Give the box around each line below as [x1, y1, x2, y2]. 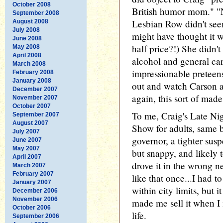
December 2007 [12, 85, 58, 93]
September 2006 [12, 212, 59, 220]
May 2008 [12, 43, 40, 50]
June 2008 [12, 34, 42, 42]
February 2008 [12, 68, 54, 76]
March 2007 [12, 161, 46, 169]
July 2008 [12, 26, 40, 33]
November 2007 [12, 94, 58, 101]
